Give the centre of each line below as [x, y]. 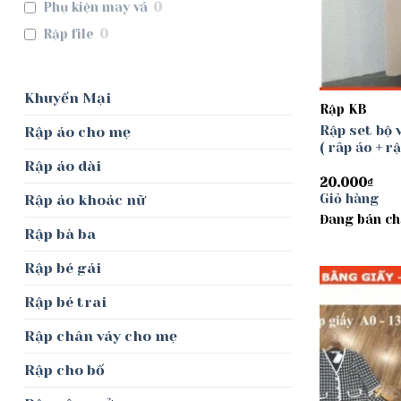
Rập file [68, 34]
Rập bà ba [60, 235]
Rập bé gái [63, 269]
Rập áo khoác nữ [85, 200]
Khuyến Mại [68, 98]
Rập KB [343, 110]
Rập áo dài [63, 166]
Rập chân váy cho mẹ [101, 337]
